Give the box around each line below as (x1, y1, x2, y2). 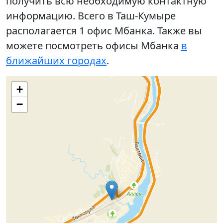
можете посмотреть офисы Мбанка (6, 39, 181, 53)
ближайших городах (6, 54, 107, 68)
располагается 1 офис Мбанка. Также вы (6, 24, 202, 38)
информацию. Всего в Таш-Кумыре (6, 9, 176, 23)
